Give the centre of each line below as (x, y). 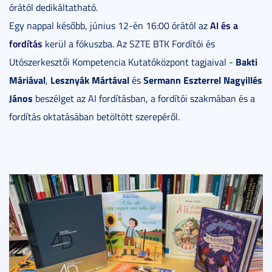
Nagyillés (243, 80)
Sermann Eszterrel (182, 80)
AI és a (224, 25)
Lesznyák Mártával (90, 80)
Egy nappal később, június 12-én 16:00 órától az (110, 26)
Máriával (27, 80)
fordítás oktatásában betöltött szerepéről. (94, 117)
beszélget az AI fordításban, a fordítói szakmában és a (144, 99)
